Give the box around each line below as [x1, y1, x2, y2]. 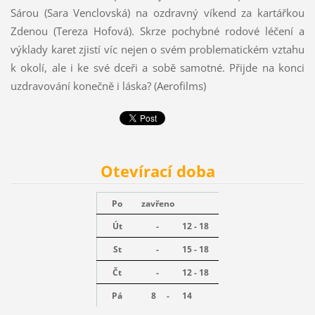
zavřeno [141, 198, 174, 210]
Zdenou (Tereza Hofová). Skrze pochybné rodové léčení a [10, 24, 305, 39]
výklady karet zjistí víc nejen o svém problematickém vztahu [10, 42, 305, 57]
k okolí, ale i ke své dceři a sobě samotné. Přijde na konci [10, 60, 305, 75]
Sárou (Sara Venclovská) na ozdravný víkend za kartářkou [10, 6, 305, 20]
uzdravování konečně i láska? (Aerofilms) [10, 79, 206, 94]
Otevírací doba [100, 160, 215, 182]
